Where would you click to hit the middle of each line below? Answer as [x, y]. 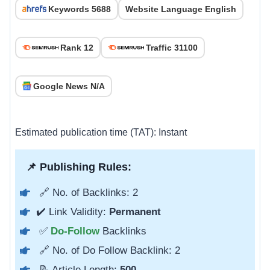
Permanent [133, 212]
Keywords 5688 [80, 9]
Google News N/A [69, 86]
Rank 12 [77, 47]
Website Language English [181, 9]
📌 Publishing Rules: [76, 167]
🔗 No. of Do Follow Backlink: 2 [108, 250]
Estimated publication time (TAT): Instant [101, 132]
